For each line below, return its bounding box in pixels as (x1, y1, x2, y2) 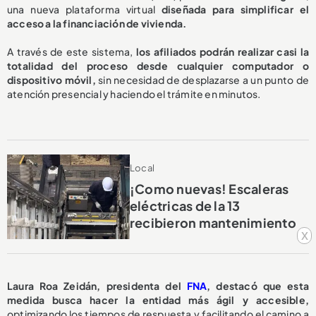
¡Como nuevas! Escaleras (129, 180, 289, 197)
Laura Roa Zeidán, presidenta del (7, 279, 187, 292)
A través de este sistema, (7, 44, 136, 58)
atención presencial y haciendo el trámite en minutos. (7, 87, 261, 100)
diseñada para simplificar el (161, 2, 309, 16)
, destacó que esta (207, 279, 309, 292)
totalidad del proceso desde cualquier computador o (7, 59, 309, 72)
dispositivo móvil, (7, 73, 96, 86)
